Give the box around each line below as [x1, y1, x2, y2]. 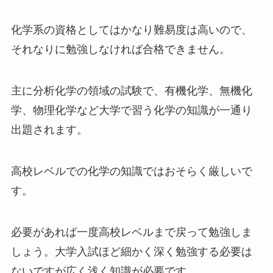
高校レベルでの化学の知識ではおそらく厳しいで [10, 165, 252, 177]
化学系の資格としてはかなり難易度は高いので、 [10, 24, 252, 37]
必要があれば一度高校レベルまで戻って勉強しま [10, 225, 252, 238]
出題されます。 [10, 123, 88, 136]
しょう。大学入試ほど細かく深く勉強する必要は [10, 245, 252, 258]
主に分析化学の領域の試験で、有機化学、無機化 [10, 84, 252, 97]
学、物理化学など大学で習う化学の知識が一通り [10, 104, 252, 116]
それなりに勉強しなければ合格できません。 [10, 43, 230, 56]
